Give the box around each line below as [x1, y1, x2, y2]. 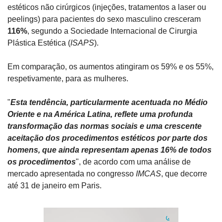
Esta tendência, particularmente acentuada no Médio [10, 98, 208, 107]
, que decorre [161, 169, 207, 178]
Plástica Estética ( [7, 39, 70, 48]
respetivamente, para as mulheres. [7, 74, 128, 83]
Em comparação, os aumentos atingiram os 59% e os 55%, [7, 62, 214, 71]
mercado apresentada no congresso [7, 169, 136, 178]
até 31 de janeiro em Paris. [7, 181, 102, 190]
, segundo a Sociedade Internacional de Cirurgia [27, 27, 197, 36]
